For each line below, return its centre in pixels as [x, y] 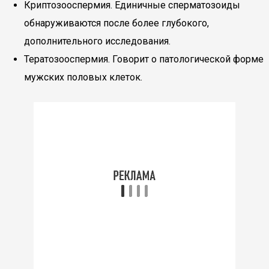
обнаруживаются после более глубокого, [116, 23]
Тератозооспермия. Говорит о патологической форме [144, 59]
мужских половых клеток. [83, 77]
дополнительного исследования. [97, 41]
